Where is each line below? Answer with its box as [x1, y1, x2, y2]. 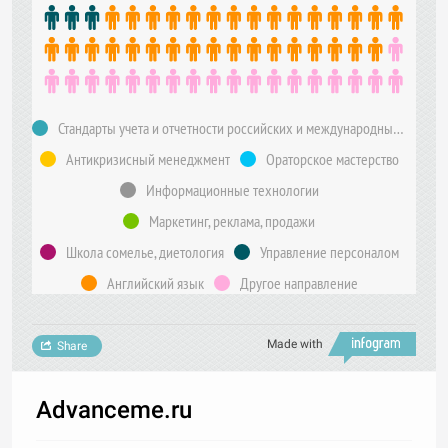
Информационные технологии [145, 180, 319, 200]
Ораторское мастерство [265, 149, 399, 169]
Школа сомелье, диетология [65, 242, 224, 262]
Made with [267, 337, 323, 351]
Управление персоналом [259, 242, 399, 262]
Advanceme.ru [36, 396, 192, 424]
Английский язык [106, 273, 204, 293]
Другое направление [239, 273, 358, 293]
